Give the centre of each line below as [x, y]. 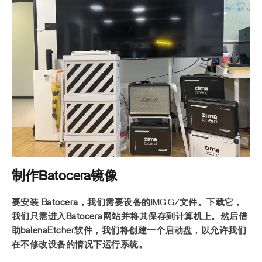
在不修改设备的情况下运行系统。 [80, 245]
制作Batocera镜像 [65, 176]
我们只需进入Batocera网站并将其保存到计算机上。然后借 [130, 217]
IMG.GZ [165, 203]
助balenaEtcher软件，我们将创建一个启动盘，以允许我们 [129, 231]
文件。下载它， [211, 203]
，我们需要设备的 [114, 203]
